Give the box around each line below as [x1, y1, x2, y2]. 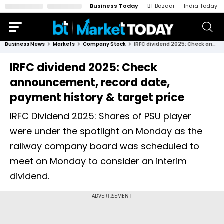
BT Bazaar [147, 2, 175, 10]
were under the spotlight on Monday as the [10, 125, 202, 137]
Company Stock [83, 40, 126, 48]
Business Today [90, 2, 138, 10]
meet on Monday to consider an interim [10, 155, 187, 167]
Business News [5, 40, 45, 48]
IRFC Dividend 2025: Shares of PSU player [10, 110, 191, 122]
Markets [53, 40, 75, 48]
